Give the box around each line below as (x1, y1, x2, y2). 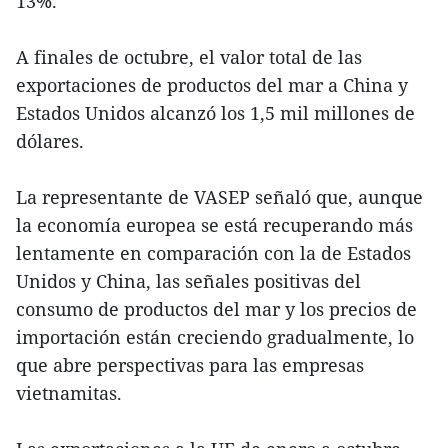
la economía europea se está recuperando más (16, 212, 413, 237)
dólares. (16, 128, 84, 153)
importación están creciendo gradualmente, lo (16, 324, 414, 349)
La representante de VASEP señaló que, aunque (16, 184, 423, 209)
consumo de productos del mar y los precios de (16, 296, 417, 321)
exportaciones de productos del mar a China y (16, 72, 408, 97)
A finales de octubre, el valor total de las (16, 44, 362, 69)
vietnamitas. (16, 380, 122, 405)
